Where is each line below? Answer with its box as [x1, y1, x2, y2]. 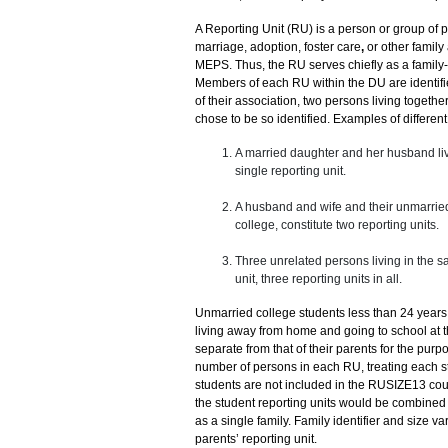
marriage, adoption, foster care [194, 39, 361, 54]
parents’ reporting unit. [194, 431, 317, 446]
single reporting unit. [234, 163, 346, 178]
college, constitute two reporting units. [234, 217, 439, 232]
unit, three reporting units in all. [234, 271, 402, 286]
